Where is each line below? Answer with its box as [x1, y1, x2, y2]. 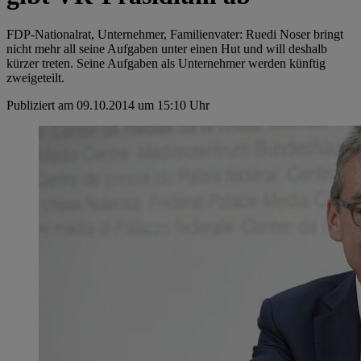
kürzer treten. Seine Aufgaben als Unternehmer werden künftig [6, 56, 326, 71]
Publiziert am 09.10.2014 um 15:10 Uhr [6, 98, 210, 113]
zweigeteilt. [6, 71, 64, 85]
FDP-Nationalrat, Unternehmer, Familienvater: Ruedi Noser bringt [6, 27, 343, 42]
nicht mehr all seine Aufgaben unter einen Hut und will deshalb [6, 42, 327, 56]
